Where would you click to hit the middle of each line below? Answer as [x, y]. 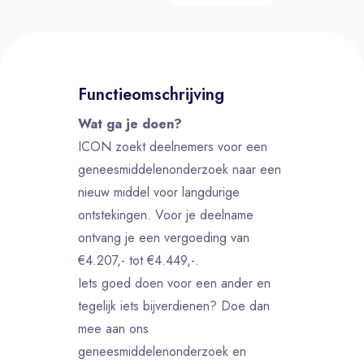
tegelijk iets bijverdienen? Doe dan [174, 306]
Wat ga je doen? [130, 124]
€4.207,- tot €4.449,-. [139, 260]
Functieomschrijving [151, 95]
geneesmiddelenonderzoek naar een [180, 169]
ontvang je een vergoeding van [164, 238]
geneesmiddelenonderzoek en [162, 351]
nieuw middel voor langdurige [159, 192]
